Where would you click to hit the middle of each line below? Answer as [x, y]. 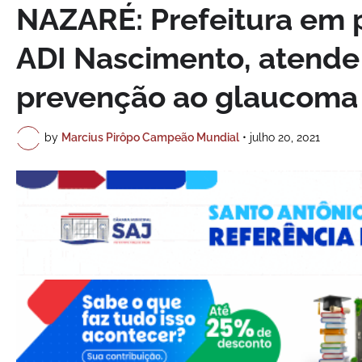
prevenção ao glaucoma [187, 97]
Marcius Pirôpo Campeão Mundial [150, 138]
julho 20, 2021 [285, 138]
